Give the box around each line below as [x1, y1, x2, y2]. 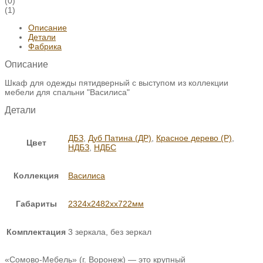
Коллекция [14, 171, 59, 181]
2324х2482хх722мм [68, 199, 144, 209]
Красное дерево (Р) [156, 133, 232, 143]
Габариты [15, 199, 57, 209]
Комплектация [6, 227, 66, 237]
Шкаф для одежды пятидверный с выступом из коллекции [5, 78, 228, 87]
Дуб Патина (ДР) [88, 133, 151, 143]
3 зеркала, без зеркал [68, 227, 151, 237]
